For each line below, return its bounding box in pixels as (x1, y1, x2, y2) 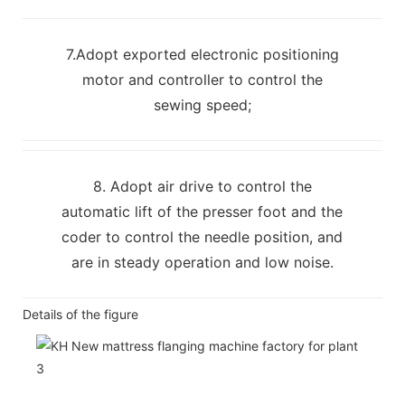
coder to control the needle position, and (61, 227, 344, 246)
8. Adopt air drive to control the (92, 176, 312, 195)
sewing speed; (153, 95, 251, 114)
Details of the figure (23, 306, 138, 322)
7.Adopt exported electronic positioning (65, 44, 339, 63)
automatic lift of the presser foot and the (61, 202, 344, 221)
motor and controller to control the (81, 70, 323, 89)
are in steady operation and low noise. (71, 252, 334, 271)
